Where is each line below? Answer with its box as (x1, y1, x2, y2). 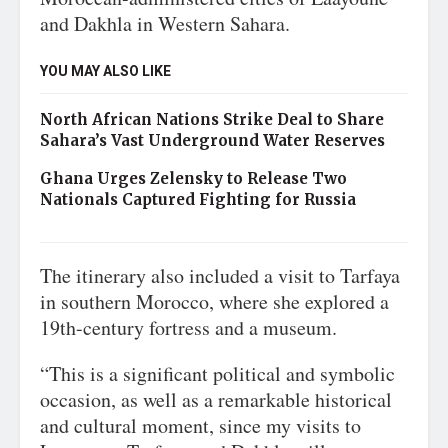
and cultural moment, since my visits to (40, 412, 361, 439)
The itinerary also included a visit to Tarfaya (40, 262, 400, 289)
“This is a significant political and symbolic (40, 360, 395, 387)
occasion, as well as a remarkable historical (40, 386, 392, 413)
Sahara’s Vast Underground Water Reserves (40, 131, 385, 150)
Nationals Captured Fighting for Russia (40, 190, 356, 209)
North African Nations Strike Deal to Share (40, 110, 384, 129)
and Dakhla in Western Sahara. (40, 10, 290, 37)
